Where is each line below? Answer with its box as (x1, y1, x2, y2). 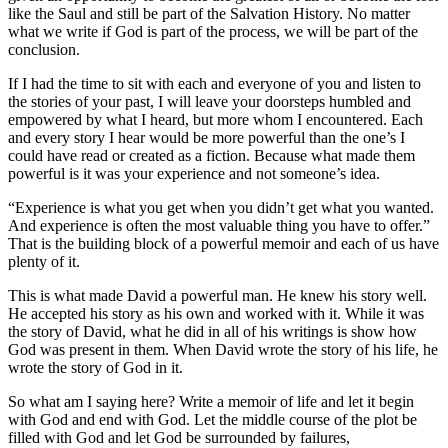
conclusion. (8, 40, 80, 58)
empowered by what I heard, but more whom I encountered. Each (8, 110, 423, 128)
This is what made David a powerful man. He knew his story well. (8, 286, 427, 304)
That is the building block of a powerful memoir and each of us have (8, 234, 439, 252)
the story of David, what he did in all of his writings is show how (8, 322, 417, 340)
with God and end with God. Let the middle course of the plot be (8, 410, 417, 428)
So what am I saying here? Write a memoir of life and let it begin (8, 392, 414, 410)
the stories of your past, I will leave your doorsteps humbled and (8, 92, 411, 110)
